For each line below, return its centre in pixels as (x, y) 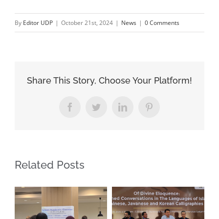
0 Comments (162, 22)
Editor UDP (38, 22)
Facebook (86, 111)
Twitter (108, 111)
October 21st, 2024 (87, 22)
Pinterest (164, 111)
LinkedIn (138, 111)
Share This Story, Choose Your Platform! (109, 80)
